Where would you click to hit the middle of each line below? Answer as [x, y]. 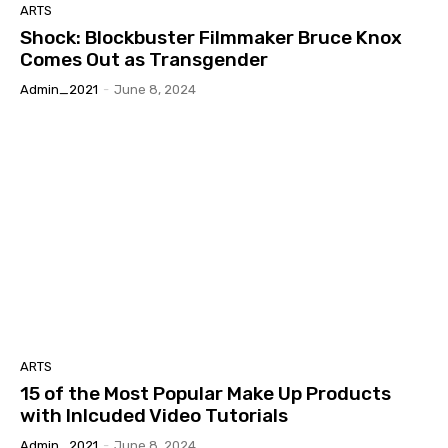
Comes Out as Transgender [144, 60]
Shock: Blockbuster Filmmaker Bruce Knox [211, 38]
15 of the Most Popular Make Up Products [205, 393]
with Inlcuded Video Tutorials [154, 415]
